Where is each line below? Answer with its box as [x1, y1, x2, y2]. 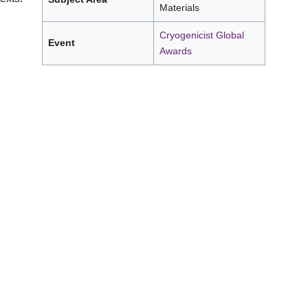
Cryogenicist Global [159, 30, 244, 41]
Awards [159, 45, 192, 56]
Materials [159, 2, 199, 13]
